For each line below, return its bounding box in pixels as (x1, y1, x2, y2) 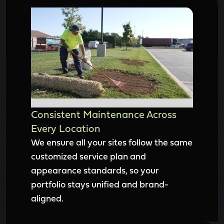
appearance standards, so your (31, 163, 159, 177)
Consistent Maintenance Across (31, 107, 176, 121)
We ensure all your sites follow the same (31, 135, 192, 149)
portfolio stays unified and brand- (31, 177, 168, 191)
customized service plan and (31, 149, 146, 163)
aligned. (31, 191, 63, 205)
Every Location (31, 121, 100, 135)
